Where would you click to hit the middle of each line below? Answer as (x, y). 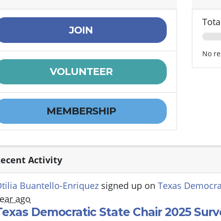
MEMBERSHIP (81, 111)
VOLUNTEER (81, 72)
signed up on (128, 185)
